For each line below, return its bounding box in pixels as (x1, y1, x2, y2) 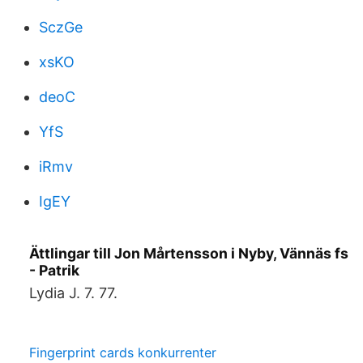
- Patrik (29, 262, 79, 279)
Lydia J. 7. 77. (29, 284, 117, 301)
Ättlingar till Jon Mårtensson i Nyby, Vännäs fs (29, 245, 348, 262)
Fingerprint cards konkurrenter (29, 344, 216, 361)
